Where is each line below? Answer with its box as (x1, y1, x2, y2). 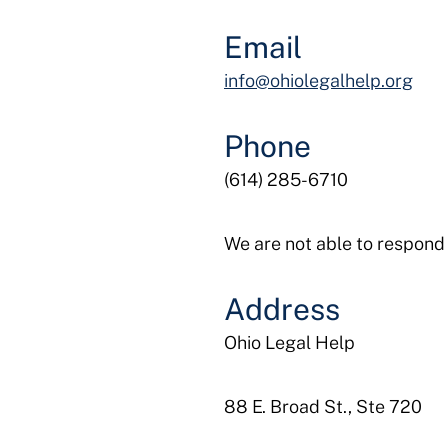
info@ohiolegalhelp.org (224, 70, 413, 91)
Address (224, 291, 340, 327)
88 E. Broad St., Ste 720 (224, 396, 422, 417)
